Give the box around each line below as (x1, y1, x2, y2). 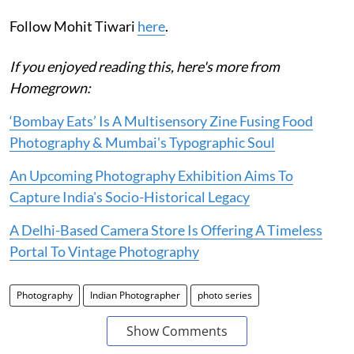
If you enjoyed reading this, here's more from (9, 57, 280, 75)
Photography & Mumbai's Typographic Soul (9, 133, 275, 151)
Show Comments (126, 322, 228, 340)
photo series (198, 288, 252, 302)
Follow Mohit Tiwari (9, 17, 137, 35)
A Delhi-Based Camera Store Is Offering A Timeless (9, 220, 322, 239)
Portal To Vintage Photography (9, 242, 199, 260)
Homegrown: (9, 78, 91, 96)
